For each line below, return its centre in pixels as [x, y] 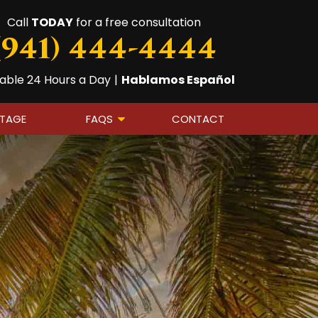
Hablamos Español [178, 80]
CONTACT [198, 119]
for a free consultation [137, 22]
